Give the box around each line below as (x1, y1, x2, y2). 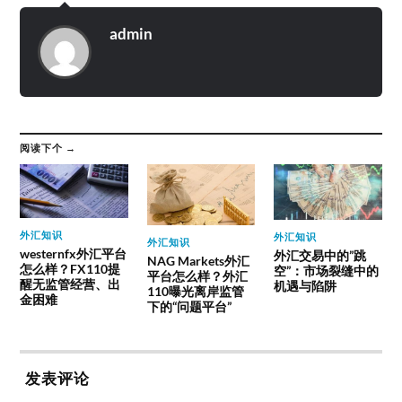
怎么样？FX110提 (20, 261, 121, 277)
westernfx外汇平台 (20, 246, 127, 262)
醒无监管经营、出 (20, 276, 121, 293)
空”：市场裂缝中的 (273, 263, 379, 279)
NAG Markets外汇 (146, 253, 249, 269)
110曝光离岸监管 (146, 284, 244, 300)
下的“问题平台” (146, 299, 232, 315)
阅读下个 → (20, 142, 77, 153)
